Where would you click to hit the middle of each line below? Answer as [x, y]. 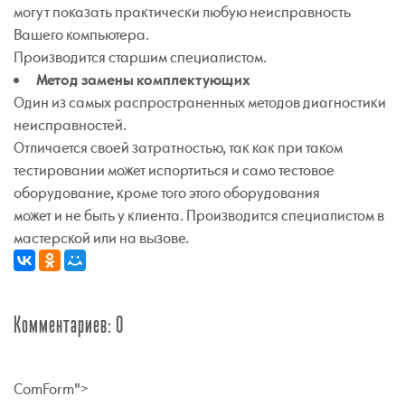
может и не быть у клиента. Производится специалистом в [199, 215]
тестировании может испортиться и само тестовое [174, 170]
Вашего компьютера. [81, 34]
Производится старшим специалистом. [140, 57]
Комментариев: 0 [69, 326]
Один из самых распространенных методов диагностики [200, 102]
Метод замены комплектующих [143, 79]
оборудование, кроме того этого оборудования [167, 192]
